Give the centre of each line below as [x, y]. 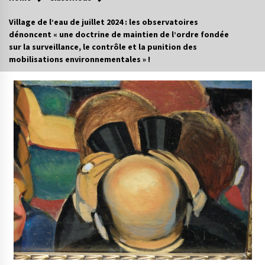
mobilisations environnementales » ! [80, 59]
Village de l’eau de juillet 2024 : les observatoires [104, 22]
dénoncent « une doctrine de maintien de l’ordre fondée [119, 35]
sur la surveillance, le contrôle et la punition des [103, 47]
